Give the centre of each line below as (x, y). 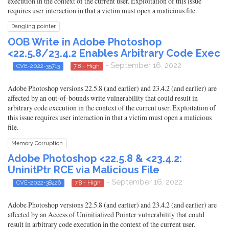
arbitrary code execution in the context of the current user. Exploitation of (112, 107)
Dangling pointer (34, 26)
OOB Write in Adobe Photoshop (85, 42)
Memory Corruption (37, 143)
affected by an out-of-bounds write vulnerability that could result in (103, 98)
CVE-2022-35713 (38, 66)
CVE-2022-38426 (38, 182)
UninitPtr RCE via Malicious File (84, 169)
